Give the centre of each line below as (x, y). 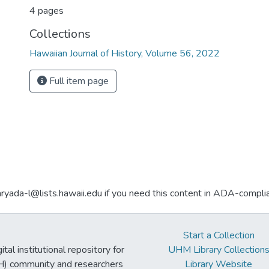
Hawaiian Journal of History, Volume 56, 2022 (125, 53)
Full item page (78, 81)
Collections (60, 34)
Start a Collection (219, 235)
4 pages (47, 11)
